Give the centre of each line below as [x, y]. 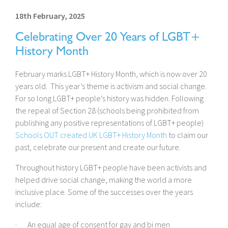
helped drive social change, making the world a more [104, 180]
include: [28, 204]
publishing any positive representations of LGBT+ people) [109, 123]
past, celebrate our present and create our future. [98, 147]
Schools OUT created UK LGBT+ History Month [91, 135]
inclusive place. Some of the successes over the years [104, 192]
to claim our [188, 135]
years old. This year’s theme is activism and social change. [112, 86]
